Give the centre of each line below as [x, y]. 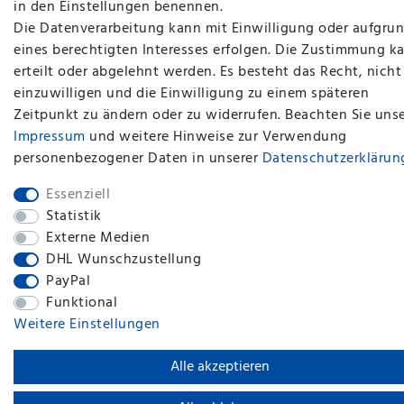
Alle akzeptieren [220, 367]
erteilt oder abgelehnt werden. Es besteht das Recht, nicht [207, 72]
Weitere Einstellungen [87, 325]
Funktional [82, 303]
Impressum [50, 137]
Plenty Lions [298, 114]
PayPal [68, 281]
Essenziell [78, 195]
